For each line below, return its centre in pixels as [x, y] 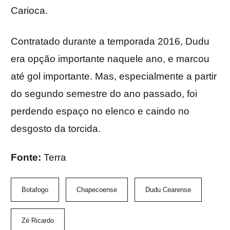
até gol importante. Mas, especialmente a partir [114, 76]
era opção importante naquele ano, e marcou [110, 59]
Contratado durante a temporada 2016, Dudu [110, 42]
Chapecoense [97, 190]
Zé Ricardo [38, 221]
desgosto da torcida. [56, 129]
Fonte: [27, 158]
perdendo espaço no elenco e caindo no [100, 111]
